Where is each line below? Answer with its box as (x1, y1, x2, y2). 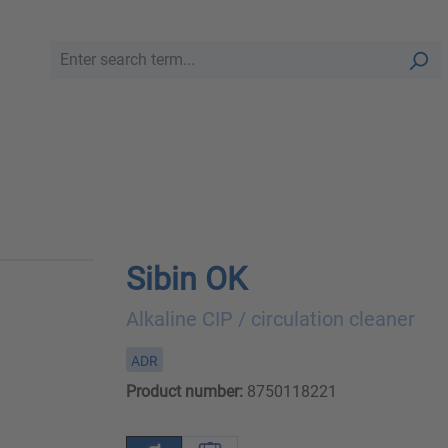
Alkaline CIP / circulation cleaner (125, 307, 415, 332)
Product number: (125, 382, 243, 402)
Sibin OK (125, 260, 247, 299)
